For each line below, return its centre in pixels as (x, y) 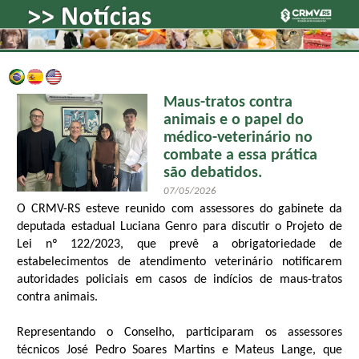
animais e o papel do (233, 121)
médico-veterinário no (238, 138)
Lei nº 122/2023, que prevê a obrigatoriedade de (179, 245)
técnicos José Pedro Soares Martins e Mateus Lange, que (179, 351)
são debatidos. (212, 173)
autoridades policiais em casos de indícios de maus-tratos (179, 280)
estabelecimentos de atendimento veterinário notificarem (179, 262)
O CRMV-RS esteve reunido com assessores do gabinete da (179, 210)
